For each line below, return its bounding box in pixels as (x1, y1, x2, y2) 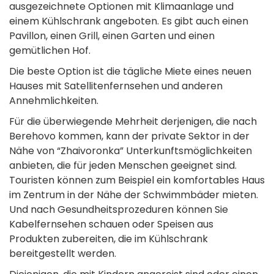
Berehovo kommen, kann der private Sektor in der (9, 129, 250, 144)
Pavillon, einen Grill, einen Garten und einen (9, 29, 215, 43)
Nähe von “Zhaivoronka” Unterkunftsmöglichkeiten (9, 144, 252, 158)
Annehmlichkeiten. (9, 94, 98, 108)
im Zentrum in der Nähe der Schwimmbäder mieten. (9, 188, 258, 202)
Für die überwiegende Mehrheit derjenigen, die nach (9, 114, 257, 129)
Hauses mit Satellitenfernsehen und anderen (9, 79, 223, 94)
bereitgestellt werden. (9, 246, 116, 261)
